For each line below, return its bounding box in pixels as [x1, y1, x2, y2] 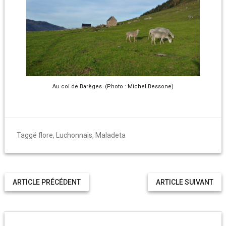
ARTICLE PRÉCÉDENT [12, 178, 81, 187]
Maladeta [95, 131, 126, 140]
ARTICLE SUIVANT [156, 178, 214, 187]
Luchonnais [55, 131, 92, 140]
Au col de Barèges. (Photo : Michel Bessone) [52, 83, 174, 90]
